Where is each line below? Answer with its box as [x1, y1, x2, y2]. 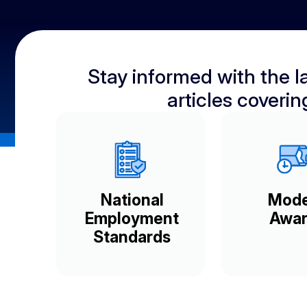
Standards [93, 227, 171, 247]
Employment [85, 208, 180, 228]
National [100, 190, 164, 210]
